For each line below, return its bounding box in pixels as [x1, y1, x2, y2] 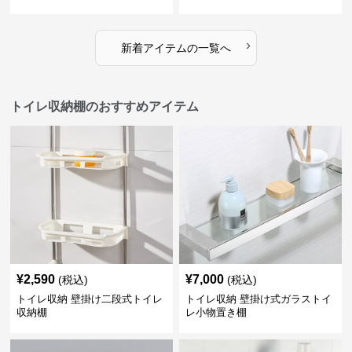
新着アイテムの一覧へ [120, 42, 231, 54]
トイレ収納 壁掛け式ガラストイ [185, 293, 332, 305]
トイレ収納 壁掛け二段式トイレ [16, 293, 163, 305]
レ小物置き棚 [185, 306, 247, 318]
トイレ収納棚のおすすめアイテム [10, 100, 200, 113]
